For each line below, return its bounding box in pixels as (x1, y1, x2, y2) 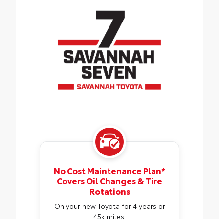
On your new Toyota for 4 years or (54, 201, 165, 211)
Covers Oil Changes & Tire (57, 175, 162, 187)
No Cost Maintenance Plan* (54, 164, 165, 176)
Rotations (89, 185, 130, 197)
